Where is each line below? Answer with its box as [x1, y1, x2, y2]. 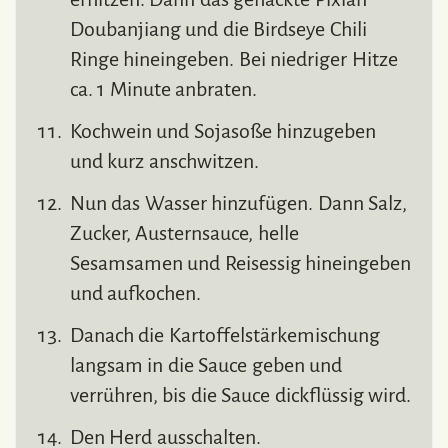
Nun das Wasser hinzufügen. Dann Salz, [70, 192, 408, 215]
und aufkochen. [70, 282, 202, 305]
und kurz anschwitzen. [70, 150, 259, 173]
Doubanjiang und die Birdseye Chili [70, 18, 367, 41]
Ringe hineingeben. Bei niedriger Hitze [70, 48, 398, 71]
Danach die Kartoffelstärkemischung [70, 324, 380, 347]
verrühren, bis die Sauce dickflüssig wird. [70, 384, 412, 407]
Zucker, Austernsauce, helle [70, 222, 299, 245]
